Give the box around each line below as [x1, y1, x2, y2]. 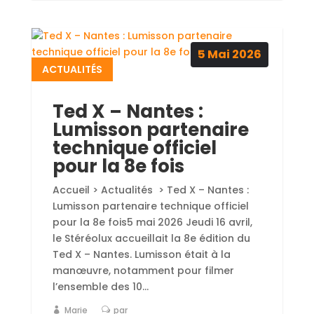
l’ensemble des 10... [52, 280, 149, 294]
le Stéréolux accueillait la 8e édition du [52, 231, 250, 246]
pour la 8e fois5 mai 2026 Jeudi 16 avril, [52, 215, 252, 230]
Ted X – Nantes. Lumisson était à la [52, 247, 231, 262]
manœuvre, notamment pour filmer [52, 264, 234, 278]
